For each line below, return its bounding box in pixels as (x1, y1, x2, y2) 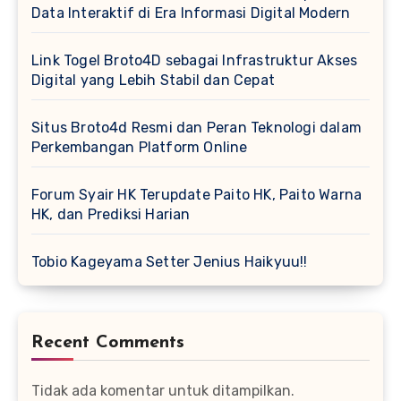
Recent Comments (31, 333, 184, 352)
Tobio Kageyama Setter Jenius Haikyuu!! (31, 252, 308, 270)
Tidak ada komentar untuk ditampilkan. (31, 381, 294, 399)
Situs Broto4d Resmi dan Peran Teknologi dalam (31, 118, 363, 136)
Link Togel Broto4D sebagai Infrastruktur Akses (31, 51, 358, 69)
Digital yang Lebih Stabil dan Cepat (31, 71, 275, 89)
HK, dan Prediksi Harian (31, 205, 191, 223)
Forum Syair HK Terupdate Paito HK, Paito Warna (31, 185, 363, 203)
